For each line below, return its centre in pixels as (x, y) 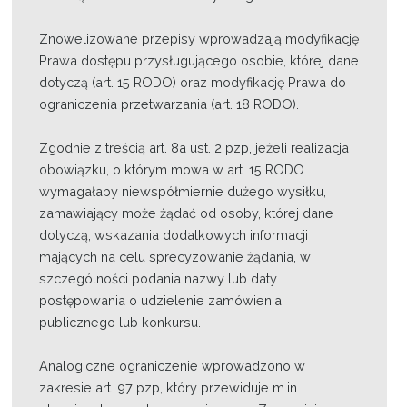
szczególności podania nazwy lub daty (159, 278)
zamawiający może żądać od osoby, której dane (187, 213)
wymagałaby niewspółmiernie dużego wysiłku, (183, 191)
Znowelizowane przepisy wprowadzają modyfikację (199, 39)
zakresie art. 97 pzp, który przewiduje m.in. (170, 387)
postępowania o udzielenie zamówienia (161, 300)
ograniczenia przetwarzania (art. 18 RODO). (169, 104)
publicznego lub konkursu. (120, 322)
